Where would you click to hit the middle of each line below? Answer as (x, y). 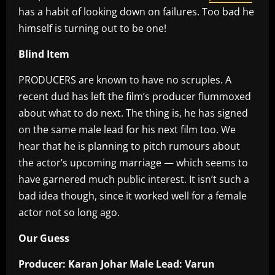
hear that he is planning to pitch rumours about (129, 146)
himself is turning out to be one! (92, 28)
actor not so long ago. (69, 212)
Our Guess (44, 238)
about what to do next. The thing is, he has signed (133, 113)
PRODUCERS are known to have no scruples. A (125, 79)
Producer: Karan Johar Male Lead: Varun (117, 264)
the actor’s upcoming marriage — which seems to (133, 162)
